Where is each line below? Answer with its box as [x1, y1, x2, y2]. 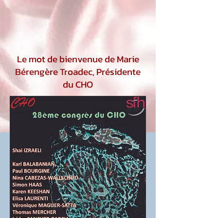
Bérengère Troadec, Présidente [15, 65, 141, 79]
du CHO [63, 77, 93, 91]
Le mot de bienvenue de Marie [17, 52, 139, 66]
